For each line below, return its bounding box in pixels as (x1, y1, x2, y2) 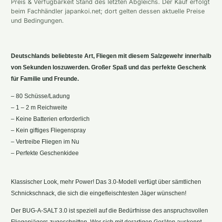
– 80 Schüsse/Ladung (11, 92, 70, 100)
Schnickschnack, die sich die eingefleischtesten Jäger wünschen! (11, 189, 186, 197)
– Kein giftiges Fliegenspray (11, 126, 86, 134)
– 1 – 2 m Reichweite (11, 104, 67, 111)
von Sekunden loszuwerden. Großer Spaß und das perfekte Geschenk (11, 63, 206, 71)
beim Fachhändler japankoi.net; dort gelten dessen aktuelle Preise (11, 7, 205, 15)
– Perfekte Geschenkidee (11, 149, 79, 157)
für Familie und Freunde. (11, 75, 79, 82)
